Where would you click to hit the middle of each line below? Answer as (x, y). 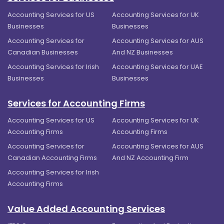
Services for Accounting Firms (76, 103)
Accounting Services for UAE (157, 66)
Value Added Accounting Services (86, 208)
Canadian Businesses (43, 52)
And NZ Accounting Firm (150, 157)
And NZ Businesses (142, 52)
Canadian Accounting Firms (52, 157)
